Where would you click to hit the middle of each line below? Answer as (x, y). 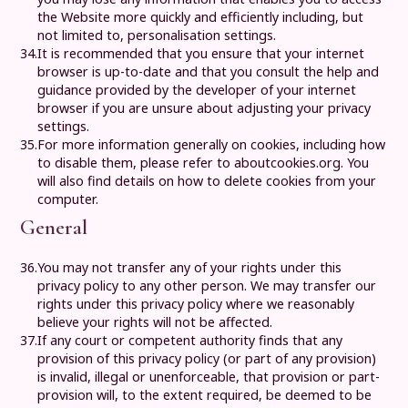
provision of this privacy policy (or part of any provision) (207, 359)
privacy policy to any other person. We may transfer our (207, 286)
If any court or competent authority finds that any (190, 341)
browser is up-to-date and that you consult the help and (209, 71)
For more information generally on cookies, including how (212, 144)
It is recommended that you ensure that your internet (201, 53)
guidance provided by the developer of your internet (197, 89)
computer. (68, 199)
